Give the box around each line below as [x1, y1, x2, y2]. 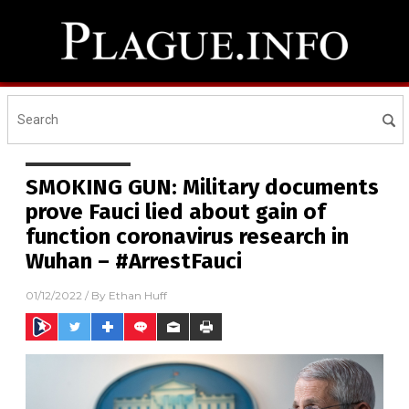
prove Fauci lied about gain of [26, 199, 326, 225]
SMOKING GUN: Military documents [26, 174, 379, 200]
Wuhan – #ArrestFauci [26, 248, 242, 274]
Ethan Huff [109, 288, 167, 303]
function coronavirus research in [26, 224, 349, 249]
